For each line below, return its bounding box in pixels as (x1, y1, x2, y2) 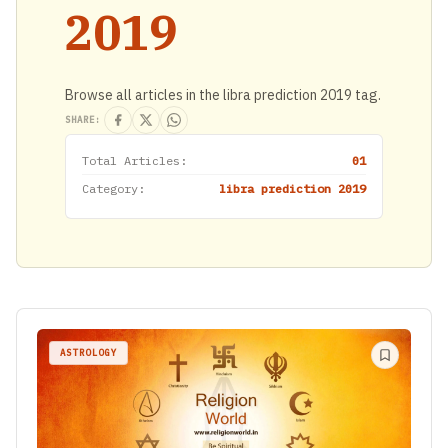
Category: (82, 181, 145, 197)
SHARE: (65, 114, 101, 126)
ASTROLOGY (60, 347, 118, 359)
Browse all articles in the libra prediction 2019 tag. (65, 86, 381, 105)
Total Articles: (82, 153, 187, 169)
